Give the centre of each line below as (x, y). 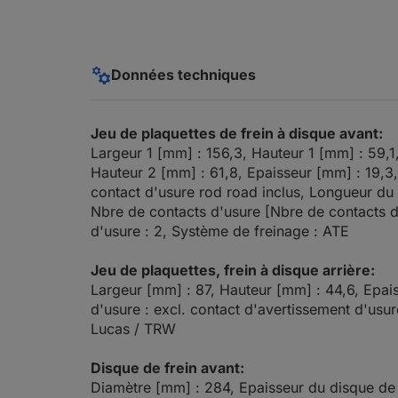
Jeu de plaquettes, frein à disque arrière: (233, 270)
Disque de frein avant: (167, 368)
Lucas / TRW (133, 329)
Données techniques (183, 75)
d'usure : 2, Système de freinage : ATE (220, 231)
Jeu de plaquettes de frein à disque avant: (237, 133)
